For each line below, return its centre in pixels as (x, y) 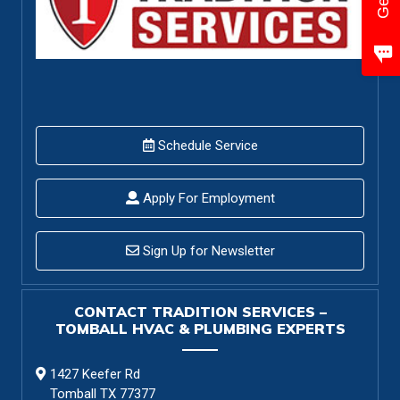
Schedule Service (206, 145)
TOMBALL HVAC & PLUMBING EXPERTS (200, 328)
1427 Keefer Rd (95, 374)
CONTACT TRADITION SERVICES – (200, 311)
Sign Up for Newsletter (207, 250)
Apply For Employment (207, 198)
